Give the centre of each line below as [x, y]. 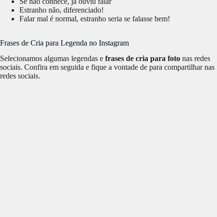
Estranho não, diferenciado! [62, 10]
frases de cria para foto [143, 59]
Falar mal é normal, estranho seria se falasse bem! [95, 18]
